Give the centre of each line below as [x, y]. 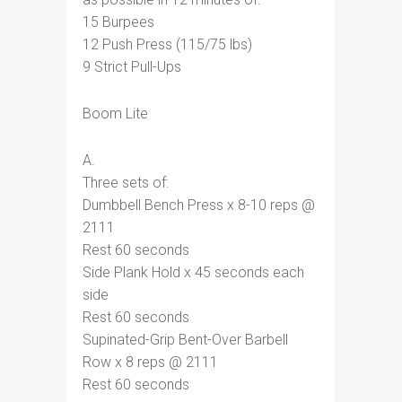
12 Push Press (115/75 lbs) [167, 44]
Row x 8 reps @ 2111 [150, 362]
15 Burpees [118, 22]
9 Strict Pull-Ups [132, 67]
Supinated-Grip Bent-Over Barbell [185, 340]
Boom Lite [115, 114]
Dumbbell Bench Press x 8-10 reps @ [199, 205]
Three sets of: [126, 183]
